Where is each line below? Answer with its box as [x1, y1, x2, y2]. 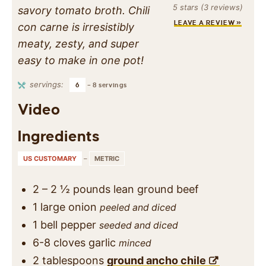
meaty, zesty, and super [18, 37, 139, 50]
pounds [73, 182, 110, 195]
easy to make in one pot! [18, 53, 144, 66]
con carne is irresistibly [18, 20, 134, 33]
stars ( [178, 2, 204, 12]
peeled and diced [100, 201, 176, 213]
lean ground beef [113, 182, 199, 195]
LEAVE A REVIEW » [173, 19, 242, 27]
